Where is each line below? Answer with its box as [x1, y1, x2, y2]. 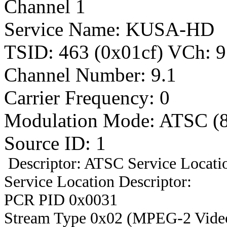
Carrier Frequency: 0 [4, 86, 170, 108]
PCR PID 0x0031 [4, 191, 118, 209]
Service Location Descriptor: [4, 172, 192, 191]
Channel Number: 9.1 [4, 63, 176, 86]
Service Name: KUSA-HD [4, 18, 214, 40]
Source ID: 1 [4, 132, 106, 154]
